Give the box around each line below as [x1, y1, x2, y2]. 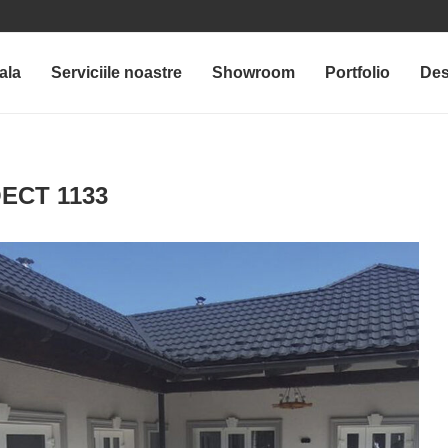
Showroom [212, 64, 295, 81]
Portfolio [325, 64, 390, 81]
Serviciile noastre [51, 64, 182, 81]
